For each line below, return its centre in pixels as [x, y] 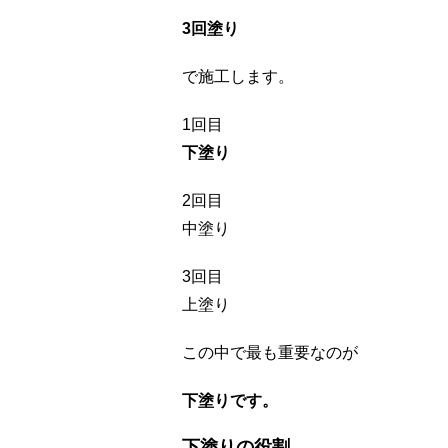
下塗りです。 [230, 400]
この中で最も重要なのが [270, 352]
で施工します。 [238, 76]
